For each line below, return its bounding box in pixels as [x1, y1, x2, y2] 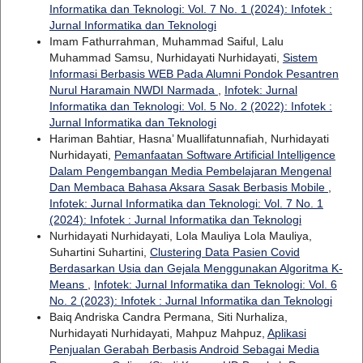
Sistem [282, 51, 318, 65]
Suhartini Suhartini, [49, 246, 150, 259]
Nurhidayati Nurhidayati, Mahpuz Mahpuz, [49, 327, 267, 340]
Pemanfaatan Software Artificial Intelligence [113, 148, 335, 162]
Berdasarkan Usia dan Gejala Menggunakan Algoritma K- [49, 262, 343, 275]
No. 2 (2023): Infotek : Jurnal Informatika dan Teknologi [49, 294, 332, 308]
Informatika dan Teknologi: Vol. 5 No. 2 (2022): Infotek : [49, 100, 332, 113]
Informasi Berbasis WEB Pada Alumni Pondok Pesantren [49, 67, 339, 81]
